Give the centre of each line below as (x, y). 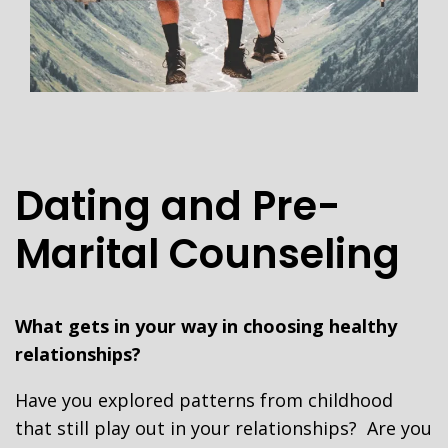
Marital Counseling (207, 254)
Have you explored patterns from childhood (204, 400)
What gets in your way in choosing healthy (206, 326)
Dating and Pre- (178, 206)
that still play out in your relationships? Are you (223, 428)
